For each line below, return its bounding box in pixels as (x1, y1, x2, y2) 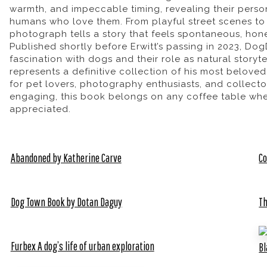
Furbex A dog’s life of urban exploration (10, 238, 154, 253)
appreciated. (9, 104, 71, 115)
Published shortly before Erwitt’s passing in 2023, (9, 41, 245, 52)
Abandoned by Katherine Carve (10, 151, 122, 165)
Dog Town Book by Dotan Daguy (10, 195, 122, 209)
